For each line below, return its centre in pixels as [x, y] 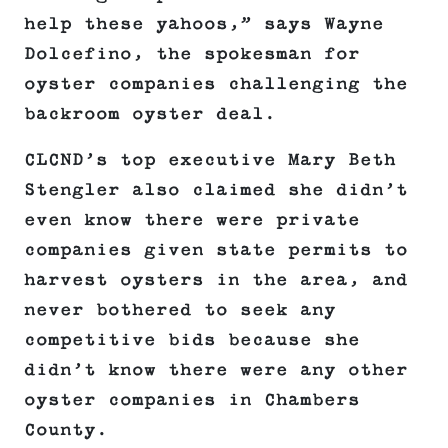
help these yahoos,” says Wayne [204, 24]
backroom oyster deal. [150, 114]
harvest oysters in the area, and [216, 280]
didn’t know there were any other [216, 370]
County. [66, 430]
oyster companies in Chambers [192, 400]
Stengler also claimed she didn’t [216, 190]
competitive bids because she [192, 340]
